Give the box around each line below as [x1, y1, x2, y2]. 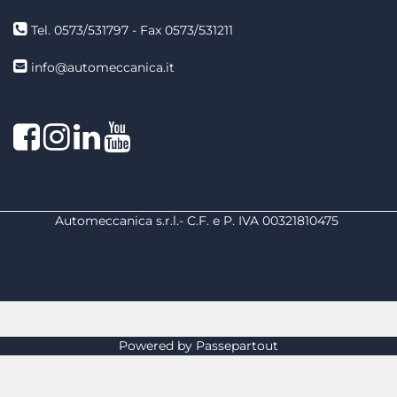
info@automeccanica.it [31, 59, 175, 75]
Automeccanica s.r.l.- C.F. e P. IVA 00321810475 [55, 213, 342, 229]
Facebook [43, 121, 103, 137]
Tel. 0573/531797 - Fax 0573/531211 [31, 22, 233, 38]
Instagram [73, 121, 136, 137]
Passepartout [196, 338, 278, 354]
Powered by [119, 338, 196, 354]
